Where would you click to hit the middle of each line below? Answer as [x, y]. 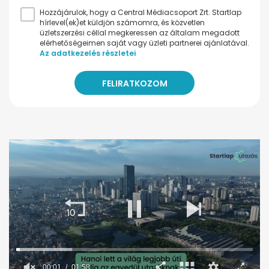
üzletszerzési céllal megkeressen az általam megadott [140, 33]
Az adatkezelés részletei [88, 53]
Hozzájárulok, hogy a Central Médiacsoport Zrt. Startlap [141, 13]
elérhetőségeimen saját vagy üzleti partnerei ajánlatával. [144, 43]
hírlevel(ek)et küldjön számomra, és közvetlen [122, 23]
